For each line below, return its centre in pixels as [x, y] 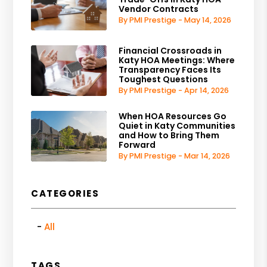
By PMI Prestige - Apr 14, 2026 [174, 91]
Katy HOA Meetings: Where [177, 60]
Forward [137, 145]
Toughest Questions [164, 80]
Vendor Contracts [159, 9]
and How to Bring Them [169, 136]
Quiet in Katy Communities [177, 126]
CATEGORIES [65, 193]
